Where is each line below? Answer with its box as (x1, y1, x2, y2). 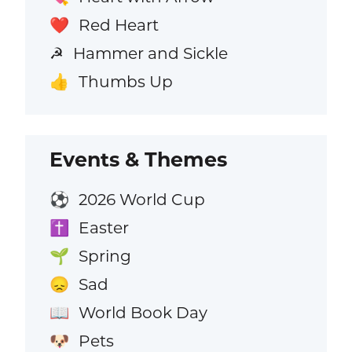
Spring (78, 246, 131, 266)
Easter (78, 218, 129, 238)
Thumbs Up (78, 71, 173, 92)
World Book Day (78, 302, 207, 323)
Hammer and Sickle (72, 43, 228, 64)
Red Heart (78, 15, 159, 35)
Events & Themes (49, 147, 228, 171)
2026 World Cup (78, 189, 205, 209)
